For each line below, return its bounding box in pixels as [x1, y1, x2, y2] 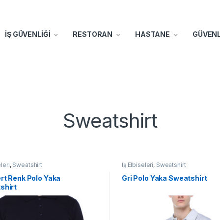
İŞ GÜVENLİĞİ [5, 29, 51, 38]
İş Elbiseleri [121, 161, 154, 168]
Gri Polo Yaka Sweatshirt [121, 174, 207, 183]
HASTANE [135, 29, 170, 38]
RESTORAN [73, 29, 113, 38]
